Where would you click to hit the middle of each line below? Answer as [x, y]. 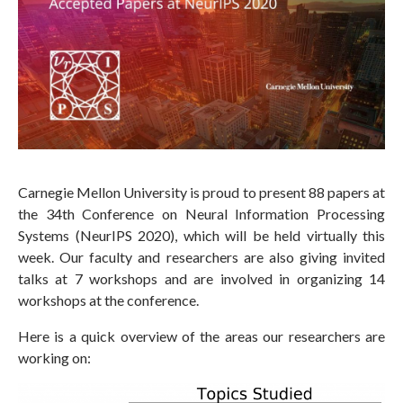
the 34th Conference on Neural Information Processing [201, 214]
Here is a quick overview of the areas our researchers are [201, 336]
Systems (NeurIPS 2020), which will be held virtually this [201, 236]
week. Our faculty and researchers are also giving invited [201, 257]
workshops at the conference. [108, 300]
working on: [54, 358]
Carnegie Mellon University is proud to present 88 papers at [201, 193]
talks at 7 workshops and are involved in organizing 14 [201, 279]
